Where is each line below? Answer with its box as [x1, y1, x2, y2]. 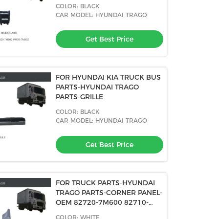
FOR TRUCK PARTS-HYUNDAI [56, 178, 155, 187]
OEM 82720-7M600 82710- [56, 198, 149, 207]
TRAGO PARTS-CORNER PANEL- [56, 188, 163, 197]
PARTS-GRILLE [56, 92, 104, 101]
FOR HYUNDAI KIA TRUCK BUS [56, 73, 161, 82]
